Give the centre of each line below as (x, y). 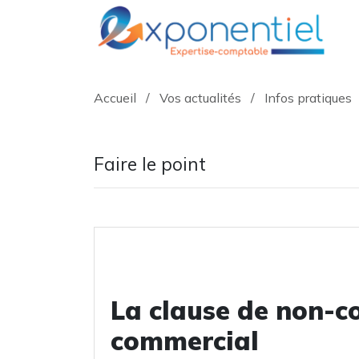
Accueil (115, 98)
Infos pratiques (308, 98)
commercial (185, 341)
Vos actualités (200, 98)
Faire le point (150, 164)
